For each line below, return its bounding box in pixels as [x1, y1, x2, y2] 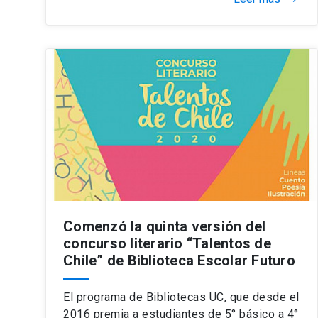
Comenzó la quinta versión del [63, 217, 266, 235]
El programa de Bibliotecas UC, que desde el [63, 290, 300, 304]
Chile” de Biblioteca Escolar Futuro [63, 251, 295, 269]
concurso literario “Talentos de [63, 234, 271, 252]
